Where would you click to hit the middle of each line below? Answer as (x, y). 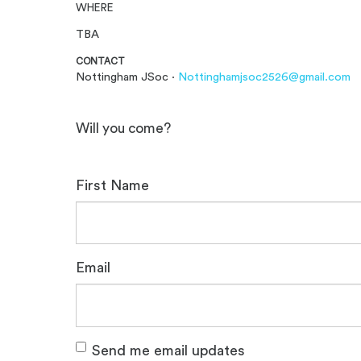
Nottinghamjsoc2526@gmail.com (265, 77)
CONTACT (101, 61)
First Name (113, 185)
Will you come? (124, 129)
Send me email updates (169, 350)
